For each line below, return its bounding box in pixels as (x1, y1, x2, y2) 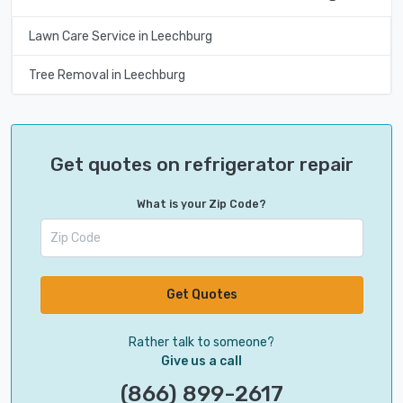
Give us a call (161, 353, 242, 369)
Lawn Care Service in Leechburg (28, 28, 212, 44)
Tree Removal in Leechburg (28, 67, 185, 83)
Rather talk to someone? (129, 334, 274, 350)
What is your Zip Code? (137, 198, 266, 211)
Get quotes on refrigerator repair (49, 153, 354, 176)
